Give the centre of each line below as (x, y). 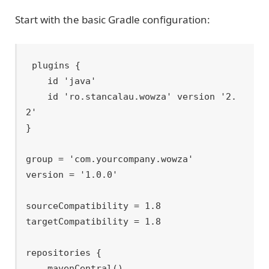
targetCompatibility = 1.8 (94, 221)
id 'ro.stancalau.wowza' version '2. (37, 96)
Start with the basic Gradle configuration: (113, 19)
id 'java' (37, 81)
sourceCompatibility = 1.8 (94, 206)
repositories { (64, 252)
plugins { (56, 65)
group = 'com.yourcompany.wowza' (110, 159)
